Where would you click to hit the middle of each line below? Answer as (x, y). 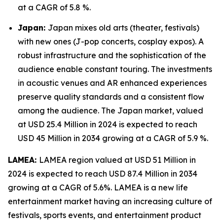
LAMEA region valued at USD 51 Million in (117, 160)
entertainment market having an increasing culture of (110, 202)
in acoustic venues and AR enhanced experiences (112, 83)
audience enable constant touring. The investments (115, 69)
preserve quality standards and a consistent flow (111, 97)
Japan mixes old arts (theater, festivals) (124, 28)
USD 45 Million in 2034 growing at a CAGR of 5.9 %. (113, 138)
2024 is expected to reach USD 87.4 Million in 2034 (103, 174)
